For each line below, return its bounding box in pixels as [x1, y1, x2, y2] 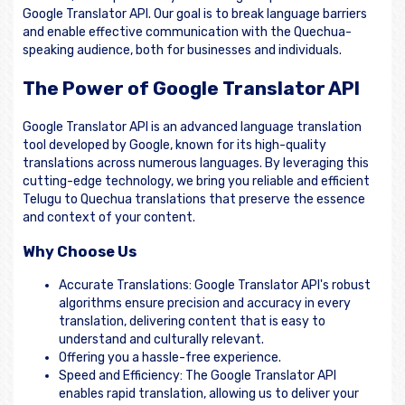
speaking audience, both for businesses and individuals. [23, 42, 342, 58]
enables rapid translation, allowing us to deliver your [59, 386, 359, 402]
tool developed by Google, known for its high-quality [23, 137, 326, 153]
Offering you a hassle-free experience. [59, 350, 281, 366]
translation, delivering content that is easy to [59, 314, 325, 330]
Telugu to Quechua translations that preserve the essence [23, 191, 365, 207]
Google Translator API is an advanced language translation [23, 118, 362, 135]
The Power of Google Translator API [23, 77, 360, 100]
